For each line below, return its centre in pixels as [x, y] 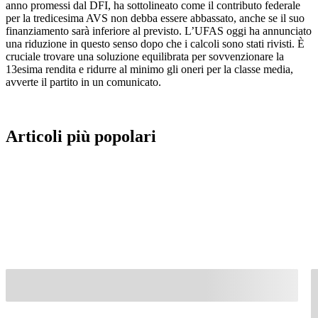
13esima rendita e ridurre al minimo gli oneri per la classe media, [149, 69]
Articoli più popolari [81, 136]
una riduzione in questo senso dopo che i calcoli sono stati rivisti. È [155, 43]
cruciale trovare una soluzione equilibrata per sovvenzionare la [145, 56]
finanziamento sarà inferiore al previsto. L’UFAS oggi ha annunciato [159, 31]
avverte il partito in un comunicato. [83, 82]
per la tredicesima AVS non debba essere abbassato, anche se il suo [155, 18]
